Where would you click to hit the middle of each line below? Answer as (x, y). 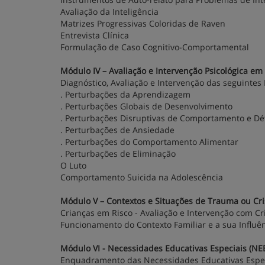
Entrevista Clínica (95, 35)
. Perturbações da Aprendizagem (125, 94)
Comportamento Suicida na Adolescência (142, 177)
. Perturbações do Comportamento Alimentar (149, 142)
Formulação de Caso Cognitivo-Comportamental (155, 47)
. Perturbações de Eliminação (118, 153)
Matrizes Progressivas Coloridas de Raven (143, 23)
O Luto (73, 165)
